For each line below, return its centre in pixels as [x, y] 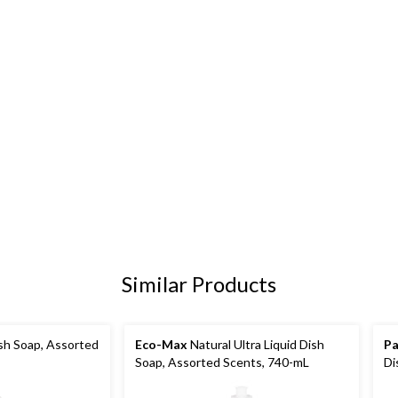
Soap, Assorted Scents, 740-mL [222, 362]
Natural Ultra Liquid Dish [256, 345]
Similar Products [199, 284]
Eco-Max [161, 345]
